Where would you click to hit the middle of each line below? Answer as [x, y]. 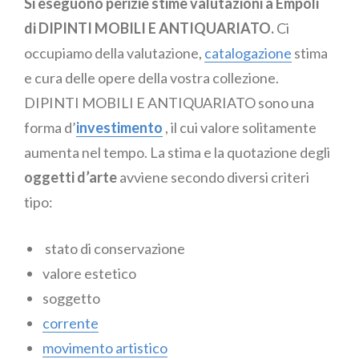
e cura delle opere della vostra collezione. [151, 78]
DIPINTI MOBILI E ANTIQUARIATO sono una [169, 103]
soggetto [71, 298]
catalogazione [248, 53]
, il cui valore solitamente [240, 128]
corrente [70, 323]
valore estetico [89, 274]
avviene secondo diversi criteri [213, 177]
